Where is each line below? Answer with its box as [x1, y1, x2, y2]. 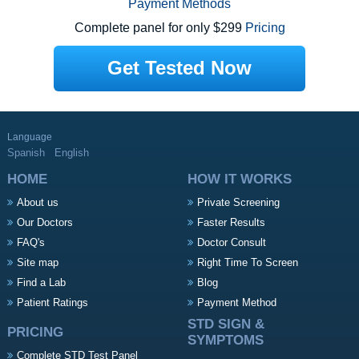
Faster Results [196, 216, 265, 229]
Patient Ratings [16, 296, 88, 309]
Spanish [6, 147, 45, 159]
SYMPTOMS [187, 333, 264, 349]
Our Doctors [16, 216, 73, 229]
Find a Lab [16, 276, 66, 289]
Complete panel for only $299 [74, 21, 245, 35]
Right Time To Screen [196, 256, 298, 269]
